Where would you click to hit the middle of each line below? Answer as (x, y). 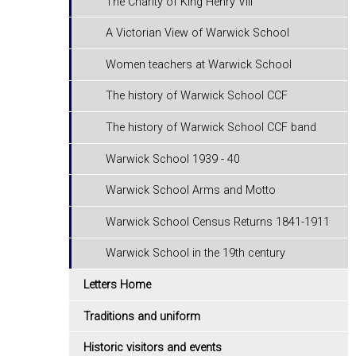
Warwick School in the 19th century (196, 253)
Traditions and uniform (142, 316)
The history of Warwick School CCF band (211, 128)
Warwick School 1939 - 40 (173, 159)
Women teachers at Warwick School (199, 64)
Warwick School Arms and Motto (191, 191)
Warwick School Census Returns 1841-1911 (218, 222)
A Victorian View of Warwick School (198, 33)
